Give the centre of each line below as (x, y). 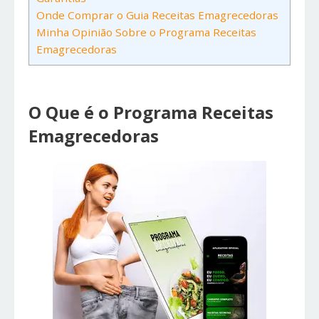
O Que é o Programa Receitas (151, 113)
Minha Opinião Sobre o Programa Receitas (146, 32)
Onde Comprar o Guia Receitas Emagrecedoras (157, 15)
